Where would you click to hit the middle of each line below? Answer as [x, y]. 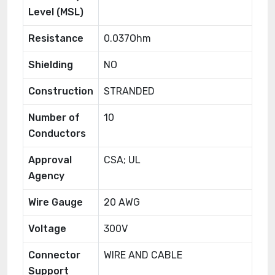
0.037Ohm [127, 38]
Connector [54, 255]
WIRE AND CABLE [143, 255]
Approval [50, 160]
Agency [46, 176]
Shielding [51, 65]
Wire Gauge [56, 202]
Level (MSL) [56, 12]
